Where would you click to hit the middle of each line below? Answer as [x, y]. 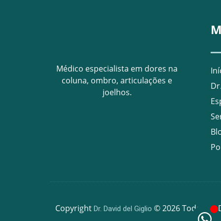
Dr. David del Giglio [123, 209]
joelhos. [117, 92]
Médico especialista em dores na [117, 68]
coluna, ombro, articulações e [117, 80]
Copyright [74, 208]
